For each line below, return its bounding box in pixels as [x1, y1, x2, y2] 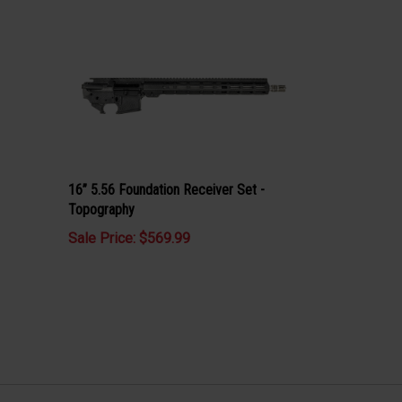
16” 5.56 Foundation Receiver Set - [68, 181, 265, 199]
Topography [68, 201, 135, 219]
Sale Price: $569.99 [68, 230, 190, 248]
